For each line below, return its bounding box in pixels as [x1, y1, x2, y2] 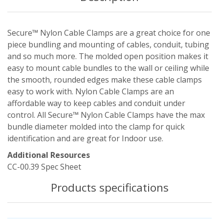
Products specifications [50, 180, 169, 196]
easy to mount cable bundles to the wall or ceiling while [7, 63, 209, 74]
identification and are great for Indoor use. [7, 133, 163, 144]
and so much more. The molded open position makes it [7, 51, 208, 62]
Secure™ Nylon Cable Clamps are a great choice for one [7, 27, 210, 39]
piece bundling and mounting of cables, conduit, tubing [7, 39, 209, 50]
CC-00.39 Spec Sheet [7, 161, 81, 173]
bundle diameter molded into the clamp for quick [7, 121, 185, 132]
